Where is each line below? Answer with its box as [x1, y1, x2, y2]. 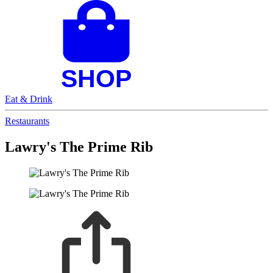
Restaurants [5, 115, 49, 126]
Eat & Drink [5, 93, 52, 104]
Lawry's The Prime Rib [5, 138, 153, 155]
